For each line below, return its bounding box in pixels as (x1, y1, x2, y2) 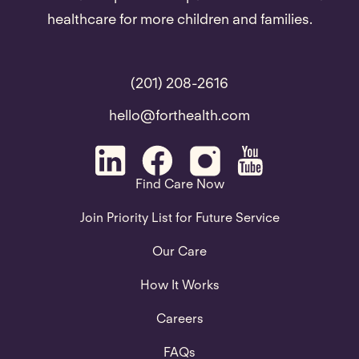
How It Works (139, 279, 220, 292)
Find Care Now (135, 178, 224, 192)
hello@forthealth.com (109, 109, 250, 124)
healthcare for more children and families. (46, 13, 313, 28)
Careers (155, 313, 204, 326)
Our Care (152, 245, 207, 259)
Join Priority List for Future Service (79, 212, 280, 225)
